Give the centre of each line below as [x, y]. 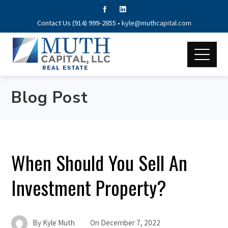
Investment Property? [89, 187]
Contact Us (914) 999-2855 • [79, 23]
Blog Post [50, 98]
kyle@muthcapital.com [156, 23]
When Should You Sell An [99, 162]
